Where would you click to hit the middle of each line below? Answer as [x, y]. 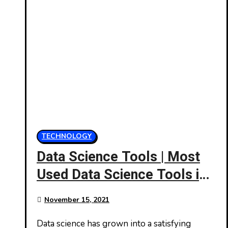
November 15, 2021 [77, 200]
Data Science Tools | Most [118, 157]
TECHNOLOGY [67, 136]
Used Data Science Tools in [121, 175]
